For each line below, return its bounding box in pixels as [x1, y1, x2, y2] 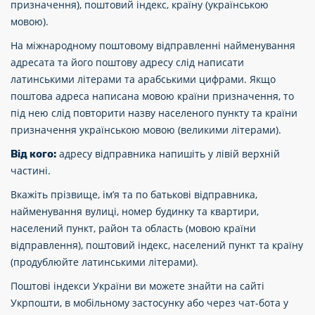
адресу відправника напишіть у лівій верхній [56, 147, 280, 160]
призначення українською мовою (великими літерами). [11, 123, 281, 136]
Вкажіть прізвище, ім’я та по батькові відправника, [11, 188, 257, 201]
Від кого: [11, 148, 56, 160]
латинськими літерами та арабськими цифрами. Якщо [11, 72, 276, 86]
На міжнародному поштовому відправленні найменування [11, 39, 295, 52]
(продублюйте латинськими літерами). [11, 255, 198, 269]
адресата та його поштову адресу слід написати [11, 56, 244, 69]
